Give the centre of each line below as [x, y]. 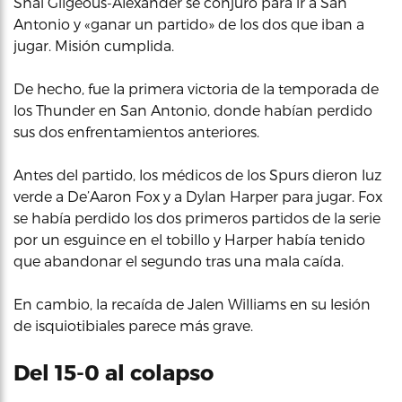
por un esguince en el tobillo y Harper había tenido [189, 239]
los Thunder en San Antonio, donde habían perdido [193, 110]
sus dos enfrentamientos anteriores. [136, 131]
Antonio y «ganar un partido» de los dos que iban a [189, 24]
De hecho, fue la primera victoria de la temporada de [196, 88]
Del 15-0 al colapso [114, 372]
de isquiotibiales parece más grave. [133, 325]
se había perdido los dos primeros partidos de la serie [197, 218]
